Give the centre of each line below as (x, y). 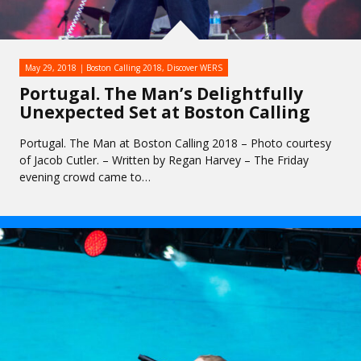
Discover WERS (195, 68)
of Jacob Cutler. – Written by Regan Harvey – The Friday (164, 160)
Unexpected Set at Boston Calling (165, 112)
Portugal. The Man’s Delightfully (161, 93)
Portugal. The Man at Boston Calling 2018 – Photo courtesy (175, 143)
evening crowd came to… (85, 177)
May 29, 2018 (51, 68)
